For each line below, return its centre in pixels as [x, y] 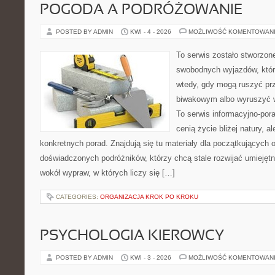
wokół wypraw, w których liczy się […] [107, 173]
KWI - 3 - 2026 [151, 258]
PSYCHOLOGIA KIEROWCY [132, 236]
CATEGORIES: [78, 197]
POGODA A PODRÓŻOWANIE [141, 10]
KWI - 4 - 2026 [151, 32]
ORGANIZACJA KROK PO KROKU [149, 197]
